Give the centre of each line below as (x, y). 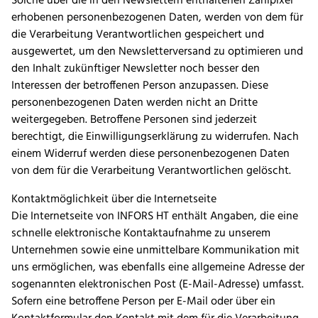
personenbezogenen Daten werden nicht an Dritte (135, 103)
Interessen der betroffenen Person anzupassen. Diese (140, 86)
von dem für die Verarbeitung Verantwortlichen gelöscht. (153, 171)
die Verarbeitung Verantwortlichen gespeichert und (138, 35)
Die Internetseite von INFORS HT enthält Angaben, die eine (155, 217)
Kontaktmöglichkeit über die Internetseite (114, 200)
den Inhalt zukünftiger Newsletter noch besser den (136, 69)
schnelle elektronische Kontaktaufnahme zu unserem (141, 234)
